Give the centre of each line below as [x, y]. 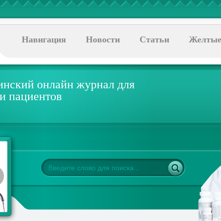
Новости [103, 39]
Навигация [44, 39]
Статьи [154, 39]
